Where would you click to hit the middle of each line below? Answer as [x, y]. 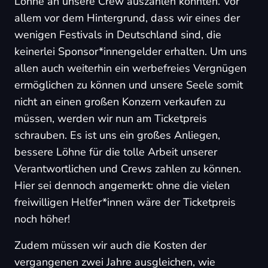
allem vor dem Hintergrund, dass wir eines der [127, 18]
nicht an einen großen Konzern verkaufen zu [120, 102]
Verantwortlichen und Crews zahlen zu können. [128, 169]
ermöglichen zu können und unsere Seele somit [129, 85]
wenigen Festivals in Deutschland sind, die [118, 35]
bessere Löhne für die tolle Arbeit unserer [116, 152]
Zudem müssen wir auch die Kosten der [110, 245]
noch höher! [42, 219]
